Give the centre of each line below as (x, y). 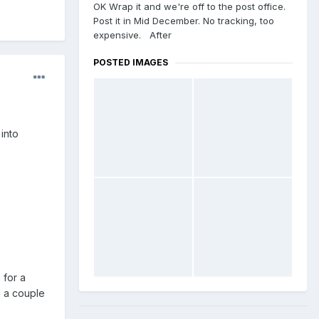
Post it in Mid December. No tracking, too (184, 21)
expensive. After (132, 35)
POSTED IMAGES (131, 63)
